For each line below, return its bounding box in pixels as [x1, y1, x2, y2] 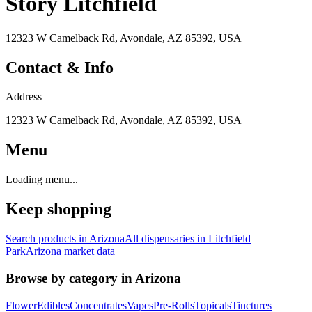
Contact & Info [6, 58, 114, 77]
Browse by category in [6, 270, 135, 286]
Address [6, 91, 42, 103]
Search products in [6, 233, 89, 245]
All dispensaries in [125, 233, 208, 245]
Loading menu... [6, 173, 78, 186]
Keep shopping [6, 200, 111, 219]
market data [61, 245, 115, 258]
